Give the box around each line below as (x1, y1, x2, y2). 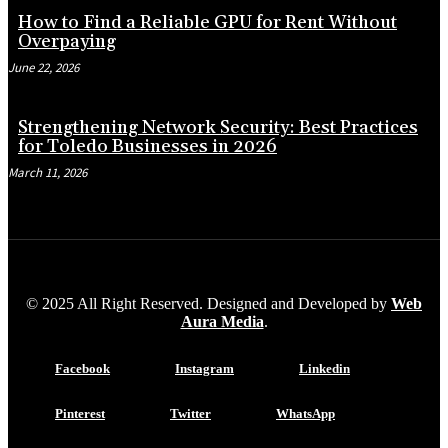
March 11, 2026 (8, 163, 87, 181)
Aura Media (180, 312, 264, 330)
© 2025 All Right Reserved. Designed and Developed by (26, 294, 391, 312)
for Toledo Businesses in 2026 (18, 134, 277, 158)
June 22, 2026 (8, 58, 79, 76)
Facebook (55, 360, 110, 376)
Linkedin (299, 360, 350, 376)
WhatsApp (276, 405, 335, 421)
